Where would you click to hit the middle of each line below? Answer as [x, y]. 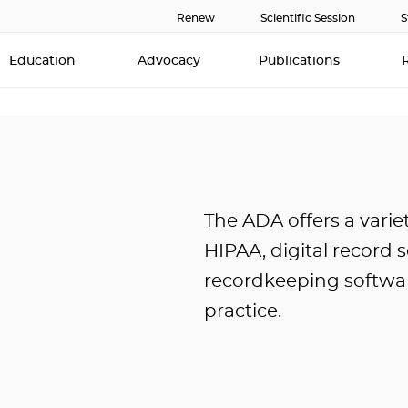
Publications [301, 61]
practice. [243, 312]
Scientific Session [308, 18]
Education [44, 61]
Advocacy [169, 61]
